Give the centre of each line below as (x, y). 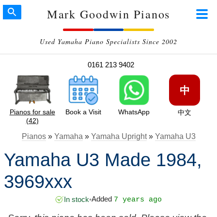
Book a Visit (83, 112)
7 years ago (138, 200)
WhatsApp (134, 112)
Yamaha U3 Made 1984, (103, 160)
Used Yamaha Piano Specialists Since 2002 (108, 41)
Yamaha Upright (119, 136)
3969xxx (38, 181)
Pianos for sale (32, 112)
